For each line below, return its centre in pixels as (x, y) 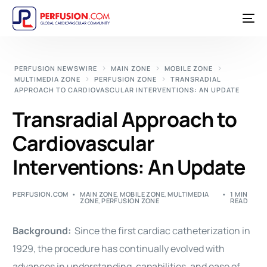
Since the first (106, 231)
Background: (44, 231)
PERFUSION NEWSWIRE (56, 68)
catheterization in (211, 231)
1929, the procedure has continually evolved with (119, 249)
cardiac (154, 231)
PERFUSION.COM (41, 194)
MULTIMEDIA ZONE (48, 79)
